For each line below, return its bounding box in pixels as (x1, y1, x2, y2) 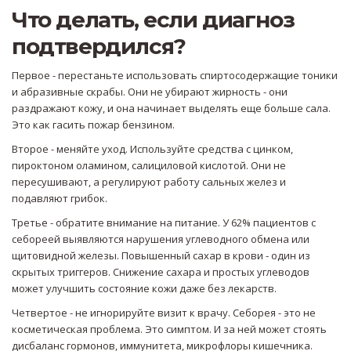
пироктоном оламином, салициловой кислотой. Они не (12, 158, 286, 173)
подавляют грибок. (12, 191, 107, 206)
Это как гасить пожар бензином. (12, 118, 175, 132)
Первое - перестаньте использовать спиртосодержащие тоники (12, 68, 338, 83)
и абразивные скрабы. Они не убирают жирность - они (12, 85, 288, 100)
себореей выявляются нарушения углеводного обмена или (12, 232, 309, 247)
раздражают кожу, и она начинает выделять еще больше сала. (12, 101, 331, 116)
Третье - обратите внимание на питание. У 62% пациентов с (12, 215, 316, 230)
